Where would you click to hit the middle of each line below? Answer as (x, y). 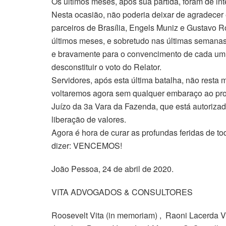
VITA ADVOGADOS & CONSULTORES (122, 192)
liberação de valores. (89, 119)
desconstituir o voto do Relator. (106, 67)
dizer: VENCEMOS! (87, 145)
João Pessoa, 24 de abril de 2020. (112, 168)
